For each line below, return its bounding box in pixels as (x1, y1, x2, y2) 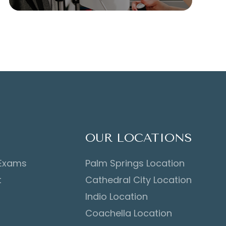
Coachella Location (85, 207, 172, 219)
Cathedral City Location (85, 174, 192, 186)
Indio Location (85, 190, 148, 203)
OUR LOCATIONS (85, 131, 192, 145)
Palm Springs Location (85, 157, 185, 169)
